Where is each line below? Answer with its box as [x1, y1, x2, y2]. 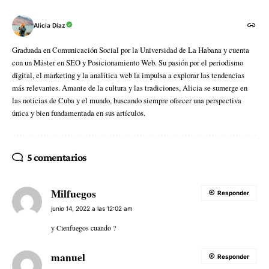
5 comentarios [26, 151, 87, 163]
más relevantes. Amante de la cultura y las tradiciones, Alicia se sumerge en [12, 82, 247, 93]
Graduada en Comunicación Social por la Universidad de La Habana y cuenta [12, 44, 249, 55]
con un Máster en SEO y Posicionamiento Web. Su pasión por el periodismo [12, 56, 243, 68]
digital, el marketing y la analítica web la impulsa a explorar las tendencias [12, 69, 244, 80]
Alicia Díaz [34, 22, 65, 29]
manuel [51, 249, 85, 265]
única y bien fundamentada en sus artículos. [12, 107, 145, 118]
